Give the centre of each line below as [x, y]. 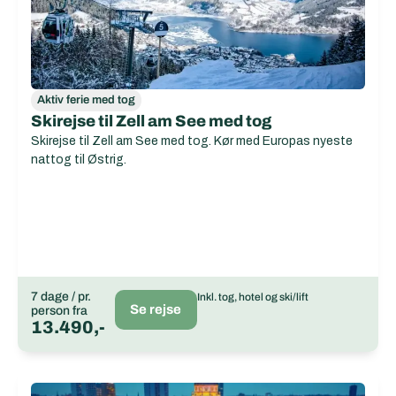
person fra [59, 311]
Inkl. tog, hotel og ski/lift [252, 297]
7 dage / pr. [61, 297]
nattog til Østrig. [79, 160]
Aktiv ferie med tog [86, 100]
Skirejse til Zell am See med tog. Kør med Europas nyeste [192, 141]
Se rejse [156, 309]
